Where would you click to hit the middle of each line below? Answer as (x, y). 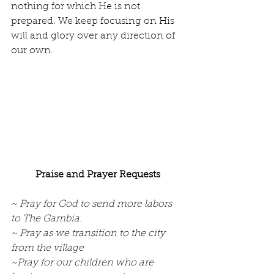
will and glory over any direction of (94, 36)
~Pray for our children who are (83, 263)
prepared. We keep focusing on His (94, 22)
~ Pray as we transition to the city (89, 234)
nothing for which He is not (77, 7)
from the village (47, 249)
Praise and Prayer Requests (98, 175)
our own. (32, 51)
